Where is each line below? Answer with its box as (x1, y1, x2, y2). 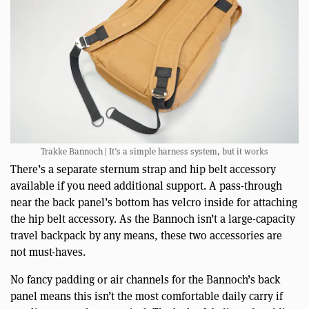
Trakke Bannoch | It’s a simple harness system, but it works (41, 145, 268, 157)
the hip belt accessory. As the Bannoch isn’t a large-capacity (10, 211, 295, 226)
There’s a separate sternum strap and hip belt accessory (10, 161, 276, 177)
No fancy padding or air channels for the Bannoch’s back (10, 272, 281, 287)
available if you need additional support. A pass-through (10, 178, 282, 193)
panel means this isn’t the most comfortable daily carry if (10, 288, 283, 303)
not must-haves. (10, 244, 86, 259)
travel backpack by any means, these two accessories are (10, 228, 282, 243)
